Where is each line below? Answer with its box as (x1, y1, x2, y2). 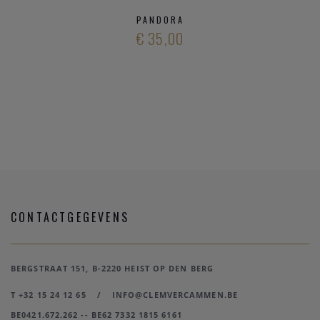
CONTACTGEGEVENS (11, 208, 129, 226)
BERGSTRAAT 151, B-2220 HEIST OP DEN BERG (11, 262, 214, 274)
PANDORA (136, 13, 184, 26)
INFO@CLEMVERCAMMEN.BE (111, 289, 238, 300)
